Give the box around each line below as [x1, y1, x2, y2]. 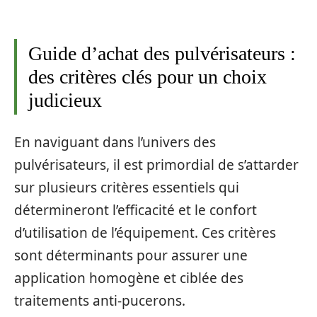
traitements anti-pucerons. [14, 291, 185, 310]
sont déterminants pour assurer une [14, 246, 248, 265]
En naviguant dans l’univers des [14, 132, 216, 151]
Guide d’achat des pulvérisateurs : [28, 42, 296, 64]
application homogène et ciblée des [14, 268, 243, 287]
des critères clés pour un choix [28, 66, 267, 88]
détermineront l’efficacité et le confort [14, 200, 257, 219]
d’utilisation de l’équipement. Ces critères [14, 223, 276, 242]
